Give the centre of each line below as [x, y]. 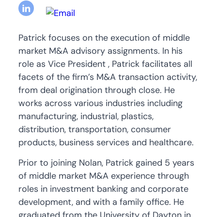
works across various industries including [101, 103]
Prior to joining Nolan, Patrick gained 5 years [106, 163]
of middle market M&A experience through [104, 176]
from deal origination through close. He [97, 90]
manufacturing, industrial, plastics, [86, 116]
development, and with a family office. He [101, 202]
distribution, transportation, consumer [95, 129]
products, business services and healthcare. [106, 142]
